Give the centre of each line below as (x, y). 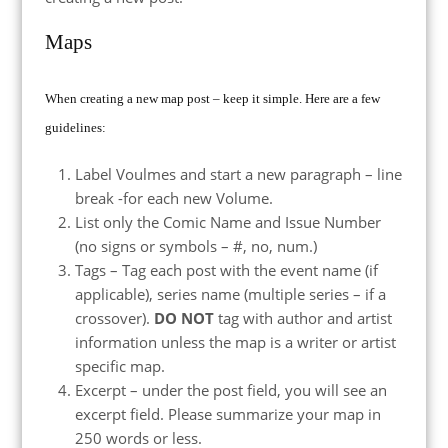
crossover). (114, 317)
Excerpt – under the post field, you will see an (230, 389)
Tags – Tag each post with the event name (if (226, 269)
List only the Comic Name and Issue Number (227, 221)
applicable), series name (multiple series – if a (230, 293)
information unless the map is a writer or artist (235, 341)
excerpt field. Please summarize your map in (227, 413)
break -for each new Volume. (173, 197)
